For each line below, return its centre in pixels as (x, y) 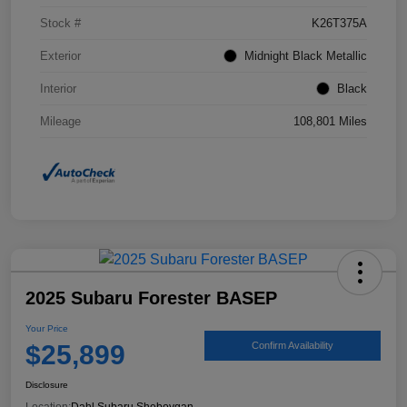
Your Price (47, 328)
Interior (58, 89)
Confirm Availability (293, 346)
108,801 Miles (330, 122)
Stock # (60, 24)
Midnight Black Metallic (306, 56)
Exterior (60, 56)
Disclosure (47, 384)
